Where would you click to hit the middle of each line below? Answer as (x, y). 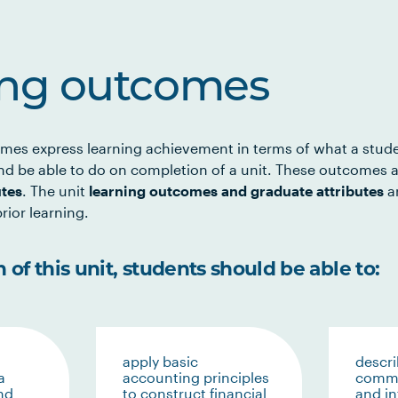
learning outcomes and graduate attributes (236, 191)
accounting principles (195, 377)
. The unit (56, 191)
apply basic (160, 361)
